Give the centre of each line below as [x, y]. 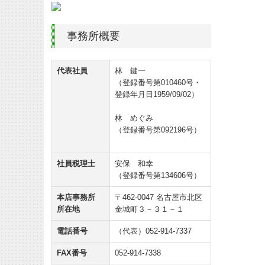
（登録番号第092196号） [158, 130]
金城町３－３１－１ [149, 209]
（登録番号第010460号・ [158, 82]
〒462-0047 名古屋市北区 [159, 197]
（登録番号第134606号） [158, 175]
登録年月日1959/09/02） [157, 94]
